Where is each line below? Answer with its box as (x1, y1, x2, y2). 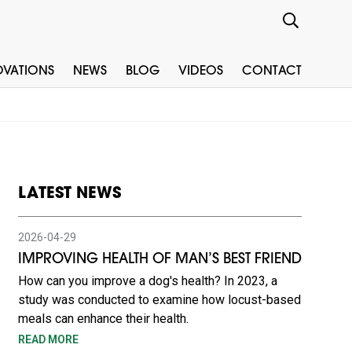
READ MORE (17, 333, 79, 346)
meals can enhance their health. (17, 311, 189, 326)
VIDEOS (178, 65, 223, 78)
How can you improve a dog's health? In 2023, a (17, 273, 277, 288)
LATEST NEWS (17, 186, 121, 202)
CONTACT (242, 65, 302, 78)
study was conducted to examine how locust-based (17, 292, 301, 307)
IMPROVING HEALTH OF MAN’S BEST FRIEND (17, 253, 302, 267)
